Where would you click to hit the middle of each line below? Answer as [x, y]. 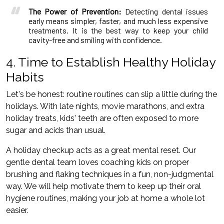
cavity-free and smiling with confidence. [95, 39]
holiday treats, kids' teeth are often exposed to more [102, 118]
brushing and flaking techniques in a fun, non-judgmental [110, 174]
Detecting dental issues [165, 11]
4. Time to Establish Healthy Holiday [111, 62]
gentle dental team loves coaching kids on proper [97, 162]
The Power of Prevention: [75, 11]
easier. [17, 210]
